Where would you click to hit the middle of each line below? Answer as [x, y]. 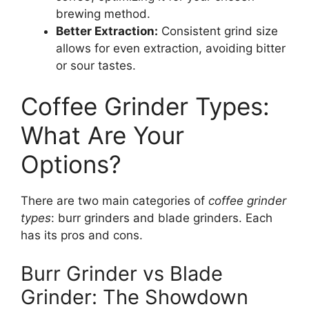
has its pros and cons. [82, 236]
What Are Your [102, 136]
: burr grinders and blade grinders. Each [162, 218]
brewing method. [103, 13]
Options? [71, 165]
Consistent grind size [218, 31]
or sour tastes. [96, 65]
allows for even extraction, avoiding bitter [171, 48]
